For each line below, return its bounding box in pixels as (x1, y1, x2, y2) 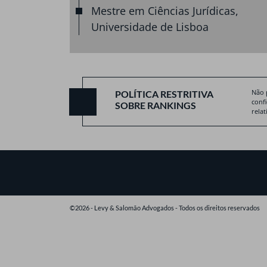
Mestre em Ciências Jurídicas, (91, 3, 238, 18)
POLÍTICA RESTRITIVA (115, 88, 214, 100)
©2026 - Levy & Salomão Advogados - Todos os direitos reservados (70, 204, 260, 212)
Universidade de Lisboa (91, 19, 209, 34)
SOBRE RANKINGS (115, 99, 197, 111)
